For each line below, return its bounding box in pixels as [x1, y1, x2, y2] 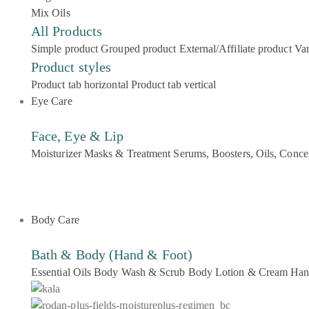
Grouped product [101, 43, 177, 54]
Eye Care [31, 95, 72, 107]
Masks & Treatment [83, 148, 171, 159]
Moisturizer [31, 148, 81, 159]
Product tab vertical [130, 79, 217, 90]
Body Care [31, 214, 79, 226]
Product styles [31, 59, 112, 74]
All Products [31, 23, 102, 39]
